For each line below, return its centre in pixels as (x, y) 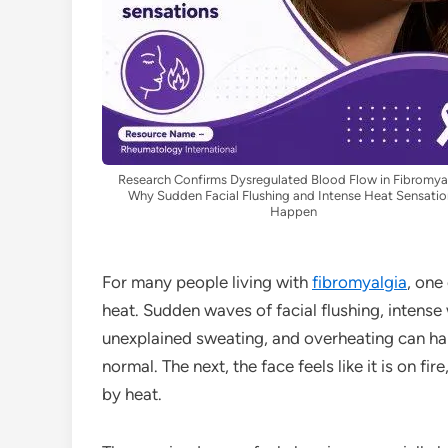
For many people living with (207, 281)
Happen (294, 211)
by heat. (132, 393)
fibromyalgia (359, 281)
